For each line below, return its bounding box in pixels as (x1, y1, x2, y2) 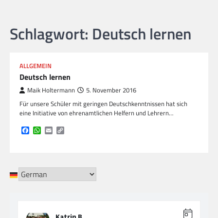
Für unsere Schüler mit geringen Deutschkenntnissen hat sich (19, 98, 187, 109)
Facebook (29, 124, 59, 136)
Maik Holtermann (27, 85, 75, 95)
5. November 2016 (86, 85, 136, 95)
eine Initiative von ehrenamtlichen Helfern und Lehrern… (19, 108, 173, 118)
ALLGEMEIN (19, 61, 52, 71)
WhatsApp (41, 124, 75, 136)
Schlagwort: (10, 21, 92, 45)
